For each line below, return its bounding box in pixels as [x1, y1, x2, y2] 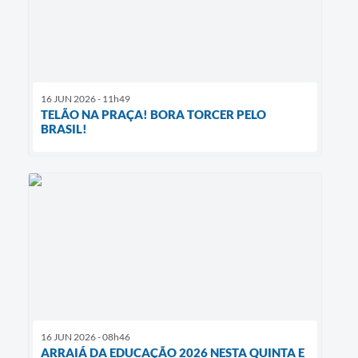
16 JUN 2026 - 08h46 [41, 331, 130, 344]
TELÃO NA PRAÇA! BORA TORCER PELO [41, 107, 266, 122]
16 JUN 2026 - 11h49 [41, 93, 130, 105]
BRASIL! [41, 121, 87, 137]
